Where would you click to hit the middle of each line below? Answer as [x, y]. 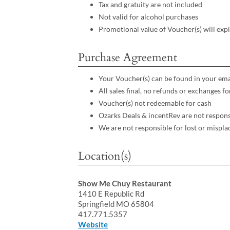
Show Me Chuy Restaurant [124, 184]
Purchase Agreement [127, 58]
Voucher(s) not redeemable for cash [155, 103]
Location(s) [104, 156]
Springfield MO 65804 [116, 204]
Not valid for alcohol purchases [148, 17]
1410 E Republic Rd [111, 194]
